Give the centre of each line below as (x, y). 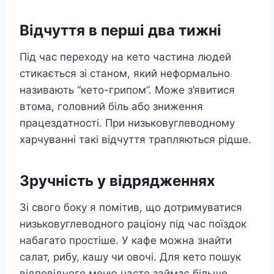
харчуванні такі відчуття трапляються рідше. (135, 140)
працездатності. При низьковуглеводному (127, 123)
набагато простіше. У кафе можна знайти (126, 241)
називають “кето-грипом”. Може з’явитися (127, 90)
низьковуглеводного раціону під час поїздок (133, 224)
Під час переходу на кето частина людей (125, 57)
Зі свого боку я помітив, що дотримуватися (131, 208)
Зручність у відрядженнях (117, 181)
